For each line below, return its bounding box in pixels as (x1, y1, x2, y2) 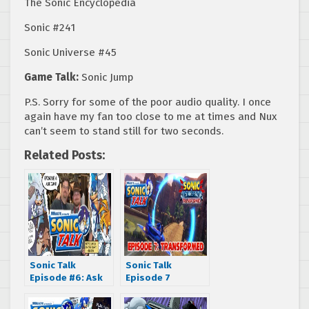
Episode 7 (126, 271, 170, 283)
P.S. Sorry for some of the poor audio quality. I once (24, 95, 271, 108)
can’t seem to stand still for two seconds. (24, 124, 223, 137)
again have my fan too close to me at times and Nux (24, 110, 277, 123)
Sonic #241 (24, 21, 75, 34)
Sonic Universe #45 (24, 46, 117, 59)
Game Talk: (24, 70, 79, 83)
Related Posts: (24, 148, 105, 163)
